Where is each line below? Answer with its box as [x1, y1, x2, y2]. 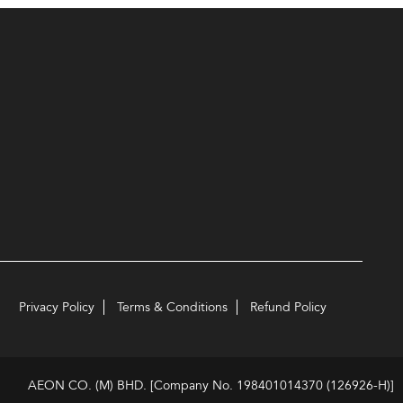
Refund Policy [250, 300, 327, 316]
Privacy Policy [19, 300, 94, 316]
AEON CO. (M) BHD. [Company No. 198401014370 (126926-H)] [28, 378, 394, 394]
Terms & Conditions [117, 300, 228, 316]
